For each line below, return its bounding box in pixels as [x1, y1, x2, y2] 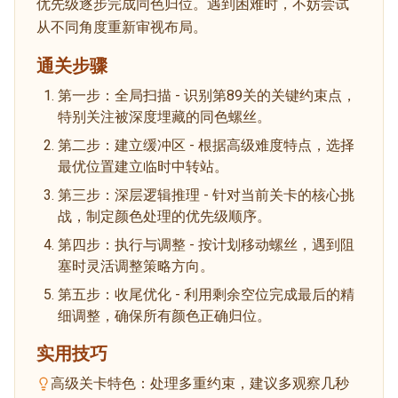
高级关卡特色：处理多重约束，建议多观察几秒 [51, 374, 350, 392]
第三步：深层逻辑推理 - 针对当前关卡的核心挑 [58, 186, 354, 203]
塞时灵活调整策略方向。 [58, 257, 214, 275]
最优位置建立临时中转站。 [58, 157, 228, 175]
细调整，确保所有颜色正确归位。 [58, 306, 271, 324]
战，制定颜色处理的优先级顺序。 [58, 207, 271, 225]
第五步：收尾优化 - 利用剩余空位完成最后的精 [58, 285, 354, 303]
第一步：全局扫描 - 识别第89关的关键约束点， [58, 86, 356, 104]
